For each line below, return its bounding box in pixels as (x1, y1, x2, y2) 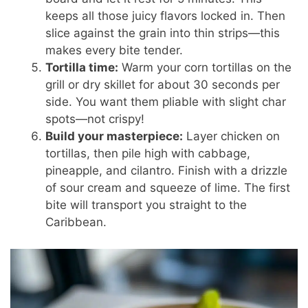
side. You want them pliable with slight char (45, 95, 287, 109)
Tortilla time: (45, 60, 119, 75)
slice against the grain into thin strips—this (45, 26, 280, 41)
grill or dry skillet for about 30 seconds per (45, 78, 280, 92)
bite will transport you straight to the (45, 198, 247, 212)
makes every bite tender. (45, 43, 184, 58)
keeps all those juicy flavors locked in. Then (45, 9, 286, 23)
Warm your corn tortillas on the (118, 60, 292, 75)
